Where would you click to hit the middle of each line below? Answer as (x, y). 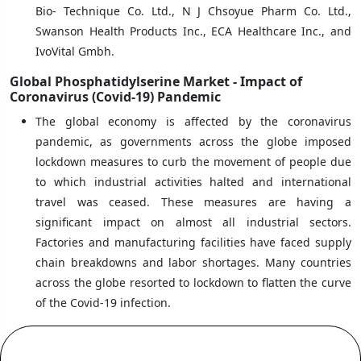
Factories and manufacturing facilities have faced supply (193, 242)
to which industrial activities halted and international (193, 181)
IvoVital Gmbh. (75, 51)
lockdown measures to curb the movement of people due (193, 161)
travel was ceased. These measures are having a (193, 201)
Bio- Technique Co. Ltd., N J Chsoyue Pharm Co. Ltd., (193, 10)
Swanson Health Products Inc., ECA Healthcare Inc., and (193, 31)
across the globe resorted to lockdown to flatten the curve (193, 282)
